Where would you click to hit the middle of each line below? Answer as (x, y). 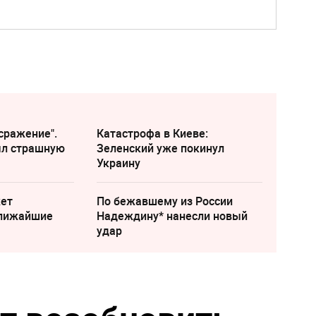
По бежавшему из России (164, 201)
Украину (118, 163)
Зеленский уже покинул (160, 148)
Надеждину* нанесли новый (172, 216)
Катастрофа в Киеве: (152, 134)
